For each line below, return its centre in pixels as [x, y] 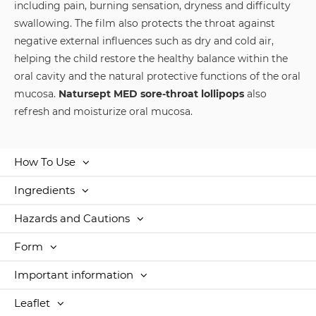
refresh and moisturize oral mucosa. [103, 111]
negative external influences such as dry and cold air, [144, 41]
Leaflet [34, 303]
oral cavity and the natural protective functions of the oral [157, 76]
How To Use [46, 162]
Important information [75, 274]
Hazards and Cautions [73, 218]
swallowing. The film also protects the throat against [145, 23]
